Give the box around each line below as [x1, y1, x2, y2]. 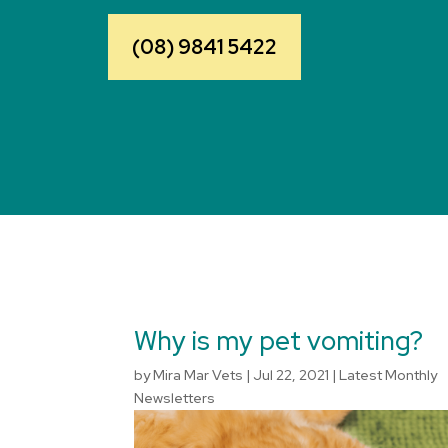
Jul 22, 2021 [253, 366, 330, 385]
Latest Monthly [339, 366, 438, 385]
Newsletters [134, 389, 216, 408]
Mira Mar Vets [153, 366, 244, 385]
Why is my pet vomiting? [134, 324, 424, 359]
